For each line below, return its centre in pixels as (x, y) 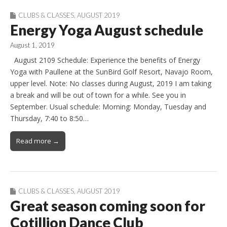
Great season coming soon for (108, 206)
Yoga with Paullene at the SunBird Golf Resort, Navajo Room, (111, 72)
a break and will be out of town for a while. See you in (98, 95)
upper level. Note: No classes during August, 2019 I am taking (111, 84)
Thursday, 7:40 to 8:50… (49, 119)
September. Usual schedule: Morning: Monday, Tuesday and (108, 107)
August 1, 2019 (32, 45)
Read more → (38, 141)
